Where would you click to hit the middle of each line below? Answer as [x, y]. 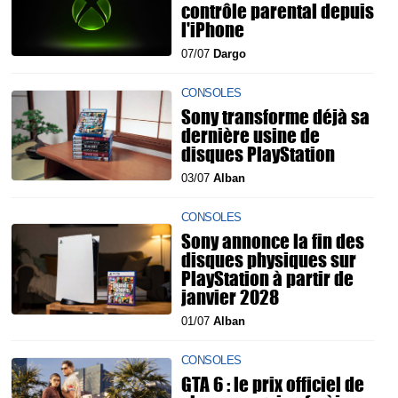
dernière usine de [251, 135]
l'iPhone [213, 29]
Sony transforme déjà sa [275, 116]
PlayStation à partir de [267, 278]
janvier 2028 [230, 297]
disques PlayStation [258, 154]
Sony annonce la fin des [273, 241]
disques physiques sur [269, 259]
